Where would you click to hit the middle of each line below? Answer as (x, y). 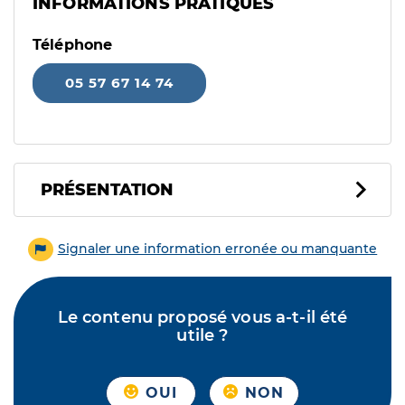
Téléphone (73, 45)
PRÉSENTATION (107, 190)
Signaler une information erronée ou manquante (217, 249)
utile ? (202, 336)
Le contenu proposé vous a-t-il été (202, 318)
